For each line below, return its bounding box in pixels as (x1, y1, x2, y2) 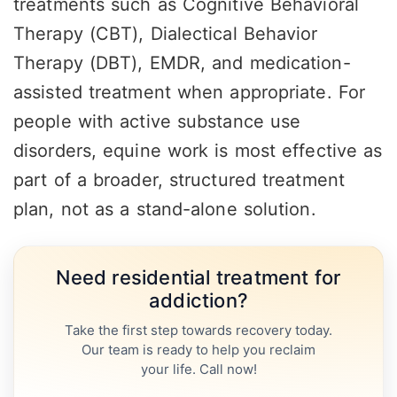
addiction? (149, 289, 248, 313)
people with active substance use (13, 111, 301, 133)
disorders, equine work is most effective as (13, 140, 383, 162)
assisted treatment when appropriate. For (13, 82, 365, 104)
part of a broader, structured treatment (13, 169, 345, 191)
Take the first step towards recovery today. (65, 322, 332, 339)
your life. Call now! (140, 361, 257, 378)
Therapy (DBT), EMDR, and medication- (13, 52, 351, 74)
